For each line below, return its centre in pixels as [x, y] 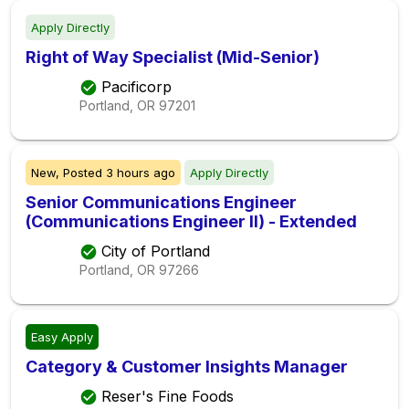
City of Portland [156, 251]
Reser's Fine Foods [168, 396]
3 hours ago [141, 172]
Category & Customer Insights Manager [187, 366]
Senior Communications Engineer [161, 202]
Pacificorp [136, 86]
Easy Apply [62, 336]
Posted [83, 172]
